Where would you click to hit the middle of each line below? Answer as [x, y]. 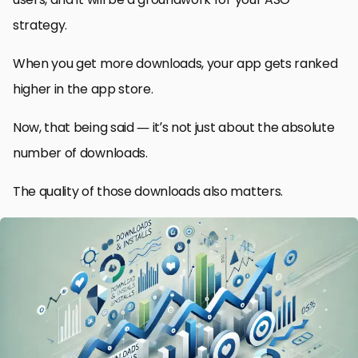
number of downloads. [80, 153]
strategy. [40, 25]
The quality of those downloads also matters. [148, 191]
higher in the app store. [83, 89]
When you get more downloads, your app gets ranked [175, 63]
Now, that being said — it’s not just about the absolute [174, 127]
